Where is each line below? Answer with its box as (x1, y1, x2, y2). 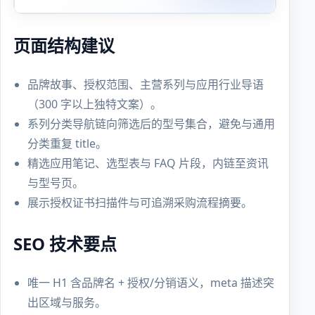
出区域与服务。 (27, 294, 107, 310)
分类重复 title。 (27, 136, 108, 152)
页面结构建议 (13, 34, 115, 58)
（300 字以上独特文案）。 (27, 96, 162, 112)
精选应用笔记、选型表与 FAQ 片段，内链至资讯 (27, 155, 269, 172)
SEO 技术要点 (13, 232, 117, 256)
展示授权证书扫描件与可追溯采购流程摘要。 (27, 195, 253, 211)
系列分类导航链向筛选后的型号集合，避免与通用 (27, 116, 276, 132)
